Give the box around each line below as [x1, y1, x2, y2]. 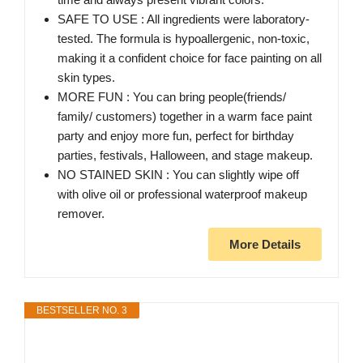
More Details [229, 237, 301, 252]
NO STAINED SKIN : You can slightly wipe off [58, 168, 299, 182]
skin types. [58, 70, 115, 85]
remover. [58, 207, 105, 221]
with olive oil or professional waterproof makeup [58, 187, 307, 202]
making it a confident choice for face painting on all [58, 51, 322, 66]
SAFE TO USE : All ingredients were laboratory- [58, 12, 310, 27]
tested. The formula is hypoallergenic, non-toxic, [58, 32, 310, 46]
